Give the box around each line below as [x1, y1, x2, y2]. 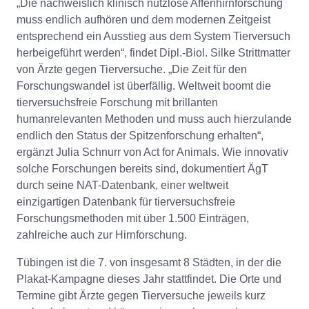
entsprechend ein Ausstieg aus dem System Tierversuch [17, 30, 290, 42]
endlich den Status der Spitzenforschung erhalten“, [17, 130, 263, 141]
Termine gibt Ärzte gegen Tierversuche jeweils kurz [17, 290, 266, 301]
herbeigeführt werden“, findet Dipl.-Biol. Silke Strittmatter [17, 47, 290, 59]
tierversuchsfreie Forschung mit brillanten [17, 97, 218, 108]
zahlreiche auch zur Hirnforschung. [17, 229, 187, 241]
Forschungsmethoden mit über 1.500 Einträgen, [17, 212, 249, 224]
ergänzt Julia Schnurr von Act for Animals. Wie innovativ [17, 146, 288, 158]
